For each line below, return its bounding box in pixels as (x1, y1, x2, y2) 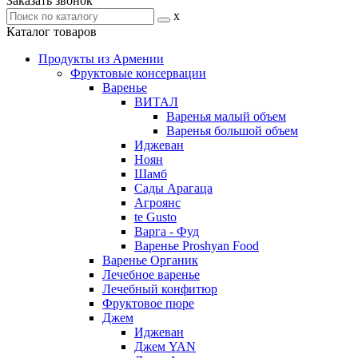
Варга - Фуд (134, 225, 199, 238)
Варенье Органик (102, 253, 198, 267)
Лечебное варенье (102, 268, 200, 281)
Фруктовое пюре (102, 296, 194, 310)
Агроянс (134, 196, 181, 209)
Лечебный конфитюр (102, 282, 217, 296)
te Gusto (134, 210, 177, 224)
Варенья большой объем (166, 124, 298, 137)
